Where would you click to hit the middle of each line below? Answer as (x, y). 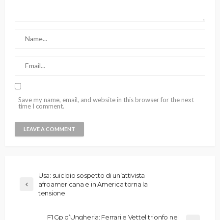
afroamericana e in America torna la (93, 184)
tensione (52, 193)
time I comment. (41, 106)
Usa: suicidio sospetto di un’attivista (92, 176)
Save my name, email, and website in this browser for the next (106, 100)
